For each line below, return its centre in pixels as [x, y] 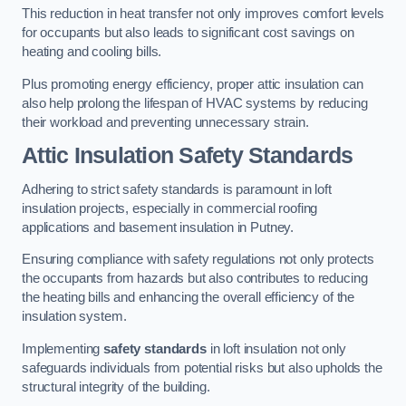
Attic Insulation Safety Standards [188, 156]
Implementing [63, 348]
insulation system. [74, 317]
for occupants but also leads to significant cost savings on [188, 33]
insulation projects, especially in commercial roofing [170, 208]
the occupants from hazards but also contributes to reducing [195, 279]
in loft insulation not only [276, 348]
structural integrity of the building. [116, 387]
